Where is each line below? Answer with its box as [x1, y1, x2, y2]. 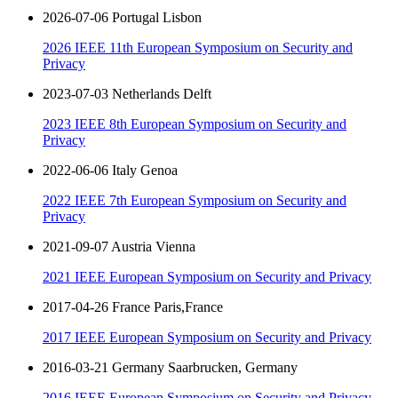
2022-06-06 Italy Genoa [43, 163, 178, 179]
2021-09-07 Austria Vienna [43, 239, 195, 255]
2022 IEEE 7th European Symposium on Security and [43, 193, 346, 209]
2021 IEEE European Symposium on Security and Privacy [43, 269, 371, 285]
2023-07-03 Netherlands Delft [43, 86, 211, 102]
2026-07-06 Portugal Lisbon [43, 10, 202, 26]
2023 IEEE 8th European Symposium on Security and [43, 116, 346, 132]
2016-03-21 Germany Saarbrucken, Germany [43, 360, 298, 376]
